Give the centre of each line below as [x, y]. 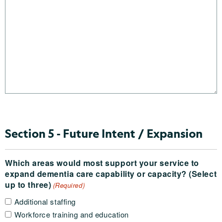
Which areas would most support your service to [102, 163]
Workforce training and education [71, 215]
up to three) [28, 184]
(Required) [69, 185]
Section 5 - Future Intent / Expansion [104, 133]
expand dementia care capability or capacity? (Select [97, 173]
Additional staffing [45, 202]
